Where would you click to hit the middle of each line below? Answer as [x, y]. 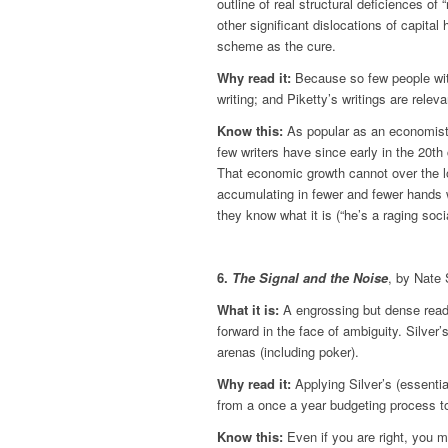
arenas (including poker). [288, 351]
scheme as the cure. [276, 45]
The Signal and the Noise [310, 277]
